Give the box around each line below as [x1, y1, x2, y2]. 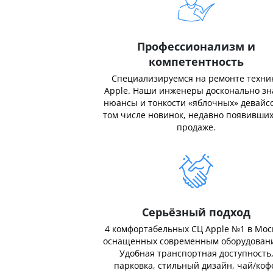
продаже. [177, 121, 216, 133]
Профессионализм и [137, 39, 255, 54]
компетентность [149, 54, 244, 69]
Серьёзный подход [142, 205, 250, 219]
